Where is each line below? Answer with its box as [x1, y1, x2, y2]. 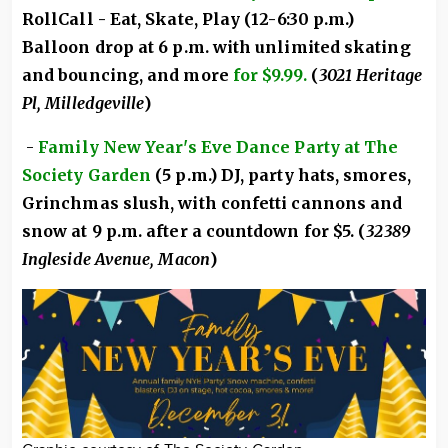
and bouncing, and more [22, 65, 233, 85]
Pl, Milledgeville [22, 93, 145, 113]
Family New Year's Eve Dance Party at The [38, 137, 399, 157]
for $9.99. [232, 65, 307, 85]
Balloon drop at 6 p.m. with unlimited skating [22, 37, 411, 57]
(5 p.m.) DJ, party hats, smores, [151, 165, 411, 185]
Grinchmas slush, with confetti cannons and [22, 193, 403, 213]
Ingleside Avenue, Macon [22, 249, 210, 269]
